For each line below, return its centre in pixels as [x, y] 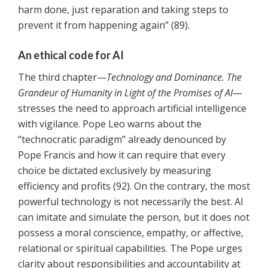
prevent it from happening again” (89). [104, 25]
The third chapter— [62, 77]
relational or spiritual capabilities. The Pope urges [130, 249]
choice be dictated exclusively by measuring [115, 171]
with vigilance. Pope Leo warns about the [110, 124]
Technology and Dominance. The [174, 77]
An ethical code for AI [71, 55]
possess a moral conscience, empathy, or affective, [131, 233]
